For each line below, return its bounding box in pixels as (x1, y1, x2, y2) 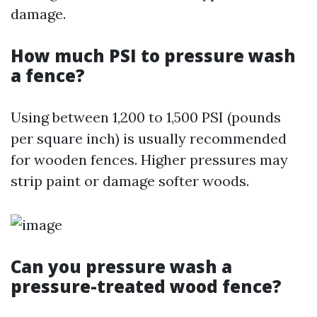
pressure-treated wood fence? (11, 275, 282, 298)
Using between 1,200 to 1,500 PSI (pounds (11, 108, 281, 126)
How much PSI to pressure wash (11, 44, 296, 67)
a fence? (11, 64, 85, 87)
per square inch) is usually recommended (11, 129, 287, 147)
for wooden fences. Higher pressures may (11, 151, 288, 168)
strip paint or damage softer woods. (11, 172, 249, 190)
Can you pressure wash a (11, 255, 232, 278)
